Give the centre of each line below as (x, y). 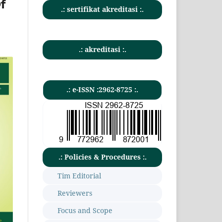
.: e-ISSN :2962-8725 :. (102, 90)
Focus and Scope (85, 211)
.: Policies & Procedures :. (102, 157)
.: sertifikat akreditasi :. (102, 9)
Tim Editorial (79, 176)
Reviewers (75, 193)
